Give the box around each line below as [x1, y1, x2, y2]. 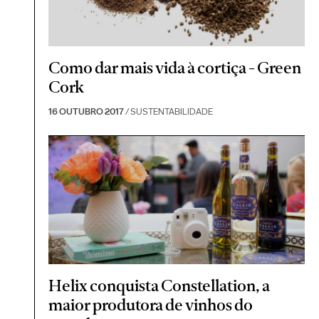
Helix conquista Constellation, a [48, 275, 271, 296]
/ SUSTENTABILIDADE [124, 105, 214, 117]
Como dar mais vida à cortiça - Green [48, 57, 302, 78]
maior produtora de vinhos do [48, 294, 253, 315]
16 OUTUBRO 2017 [48, 105, 125, 117]
